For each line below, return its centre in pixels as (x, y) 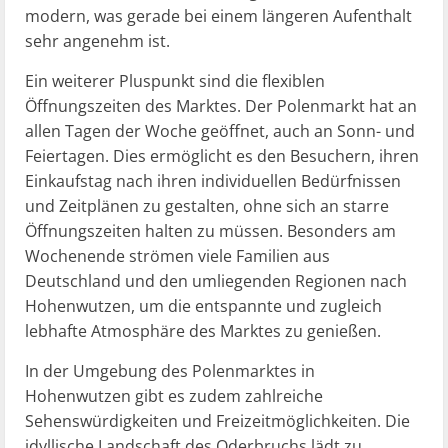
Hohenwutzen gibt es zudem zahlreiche (174, 396)
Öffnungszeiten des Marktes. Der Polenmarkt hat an (221, 106)
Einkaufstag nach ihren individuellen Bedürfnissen (213, 181)
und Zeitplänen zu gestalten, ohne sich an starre (207, 206)
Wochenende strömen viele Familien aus (177, 256)
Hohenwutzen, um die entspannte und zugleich (203, 306)
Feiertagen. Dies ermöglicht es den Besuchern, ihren (222, 156)
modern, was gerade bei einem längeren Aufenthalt (218, 16)
